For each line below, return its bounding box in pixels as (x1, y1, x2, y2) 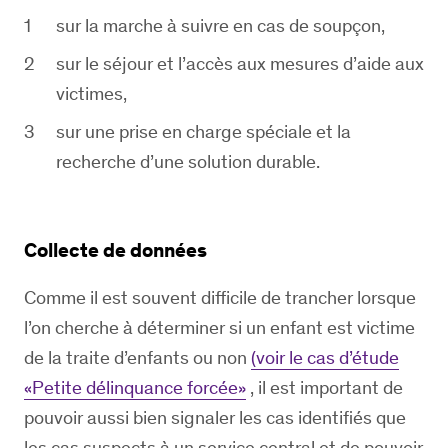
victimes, (56, 82, 127, 105)
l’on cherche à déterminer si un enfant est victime (24, 316, 415, 339)
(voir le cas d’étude (251, 346, 399, 369)
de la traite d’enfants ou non (24, 346, 251, 369)
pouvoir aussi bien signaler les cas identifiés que (24, 406, 406, 429)
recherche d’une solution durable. (56, 150, 320, 173)
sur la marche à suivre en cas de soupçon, (56, 14, 385, 37)
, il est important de (246, 376, 403, 399)
